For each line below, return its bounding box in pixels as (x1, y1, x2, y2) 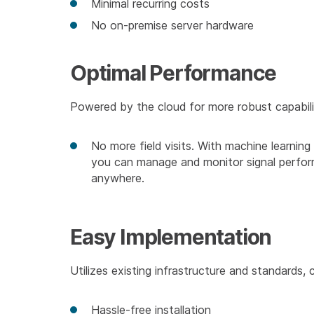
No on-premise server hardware (91, 18, 254, 33)
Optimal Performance (70, 57, 277, 88)
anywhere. (91, 170, 144, 186)
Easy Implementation (70, 221, 272, 252)
